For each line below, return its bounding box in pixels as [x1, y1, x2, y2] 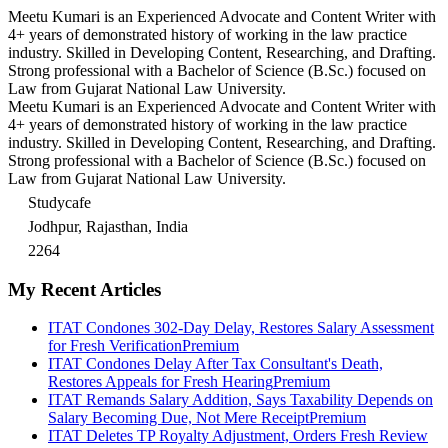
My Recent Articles [8, 278, 161, 300]
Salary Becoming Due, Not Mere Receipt [48, 409, 309, 427]
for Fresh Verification [48, 337, 182, 355]
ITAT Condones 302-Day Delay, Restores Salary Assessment [48, 319, 434, 337]
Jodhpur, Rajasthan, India [28, 217, 188, 235]
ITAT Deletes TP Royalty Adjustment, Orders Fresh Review [48, 427, 428, 445]
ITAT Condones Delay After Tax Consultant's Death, [48, 355, 383, 373]
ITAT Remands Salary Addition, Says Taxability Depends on [48, 391, 433, 409]
